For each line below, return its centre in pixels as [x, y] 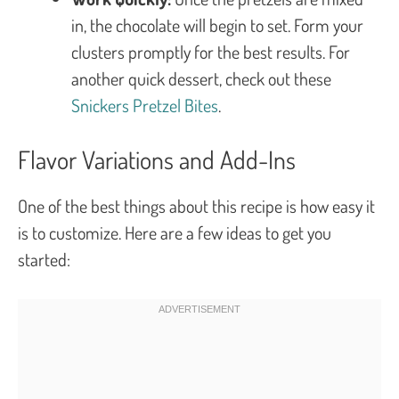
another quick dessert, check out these [201, 78]
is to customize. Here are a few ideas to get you [175, 232]
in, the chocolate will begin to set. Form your [217, 24]
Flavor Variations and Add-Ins [157, 159]
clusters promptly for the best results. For [211, 51]
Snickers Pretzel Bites [145, 105]
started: [44, 259]
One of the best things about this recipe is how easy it [196, 205]
